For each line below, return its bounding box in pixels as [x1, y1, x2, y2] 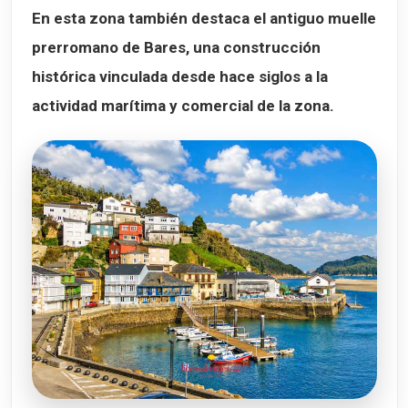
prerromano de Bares [32, 37, 186, 56]
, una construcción [186, 37, 321, 56]
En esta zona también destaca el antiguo [32, 8, 328, 27]
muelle [328, 8, 376, 27]
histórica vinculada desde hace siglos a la [32, 66, 328, 86]
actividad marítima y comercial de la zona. [32, 96, 334, 115]
